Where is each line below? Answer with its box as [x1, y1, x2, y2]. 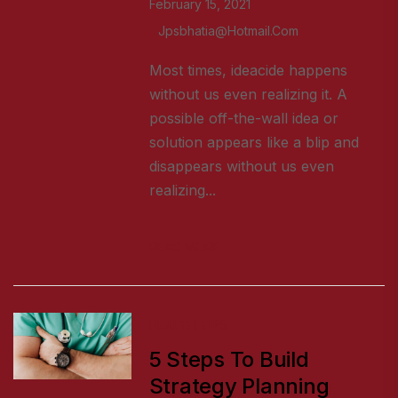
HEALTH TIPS [148, 317, 227, 333]
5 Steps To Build [148, 346, 309, 373]
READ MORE [148, 239, 220, 255]
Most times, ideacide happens [148, 61, 347, 80]
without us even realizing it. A [148, 85, 347, 104]
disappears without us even [148, 157, 334, 176]
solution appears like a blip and [148, 133, 359, 152]
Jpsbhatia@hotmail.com [157, 23, 298, 39]
